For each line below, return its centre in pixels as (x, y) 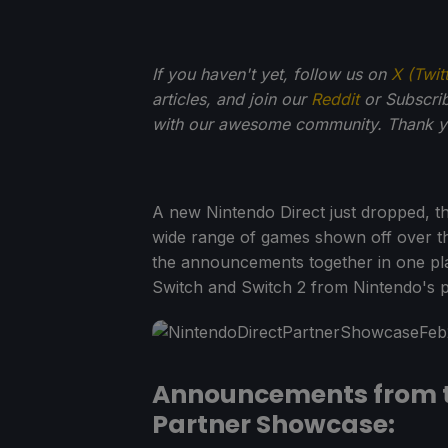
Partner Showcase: (273, 424)
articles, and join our (231, 98)
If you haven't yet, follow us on (271, 73)
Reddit (335, 98)
